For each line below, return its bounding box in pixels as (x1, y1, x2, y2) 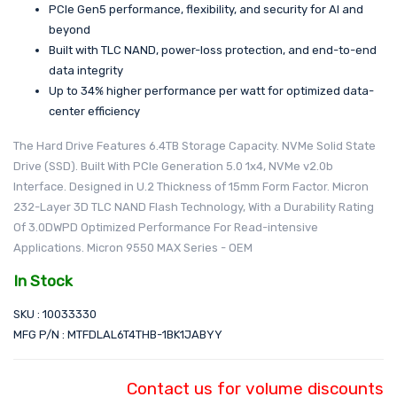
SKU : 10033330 (13, 307, 97, 321)
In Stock (13, 272, 73, 291)
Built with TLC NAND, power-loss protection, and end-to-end (49, 43, 377, 58)
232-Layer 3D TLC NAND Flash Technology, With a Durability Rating (13, 200, 374, 214)
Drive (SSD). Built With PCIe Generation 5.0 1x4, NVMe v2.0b (13, 160, 333, 174)
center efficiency (49, 105, 140, 119)
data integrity (49, 64, 123, 78)
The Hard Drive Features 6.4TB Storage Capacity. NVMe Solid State (13, 139, 376, 153)
